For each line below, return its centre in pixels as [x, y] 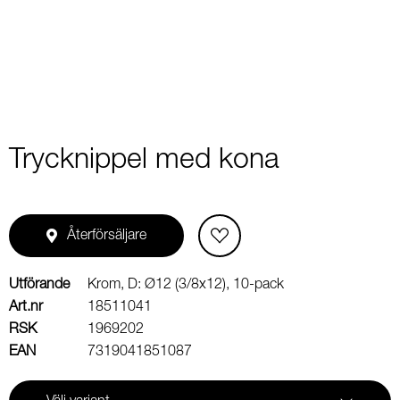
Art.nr [26, 307]
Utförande [39, 285]
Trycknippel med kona [144, 161]
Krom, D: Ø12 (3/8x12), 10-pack [186, 285]
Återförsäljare [107, 236]
